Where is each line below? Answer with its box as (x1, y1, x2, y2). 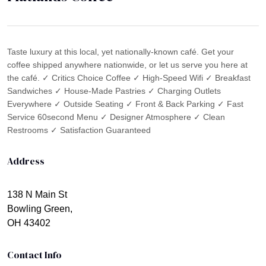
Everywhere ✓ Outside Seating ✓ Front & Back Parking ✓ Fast (7, 99, 243, 109)
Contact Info (7, 248, 62, 261)
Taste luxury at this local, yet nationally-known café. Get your (7, 46, 234, 56)
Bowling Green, (7, 203, 72, 214)
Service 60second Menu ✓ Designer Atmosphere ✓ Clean (7, 112, 225, 122)
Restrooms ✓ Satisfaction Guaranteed (7, 125, 151, 135)
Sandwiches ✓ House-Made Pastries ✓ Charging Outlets (7, 85, 221, 96)
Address (7, 154, 45, 167)
